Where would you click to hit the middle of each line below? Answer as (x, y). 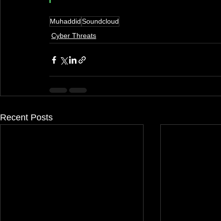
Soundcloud (100, 21)
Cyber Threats (74, 36)
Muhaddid (65, 21)
